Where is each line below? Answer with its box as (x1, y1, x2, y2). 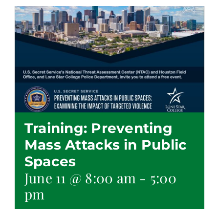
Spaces (24, 153, 76, 170)
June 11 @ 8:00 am (24, 169, 136, 187)
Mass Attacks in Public (24, 136, 187, 153)
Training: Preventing (24, 120, 173, 137)
